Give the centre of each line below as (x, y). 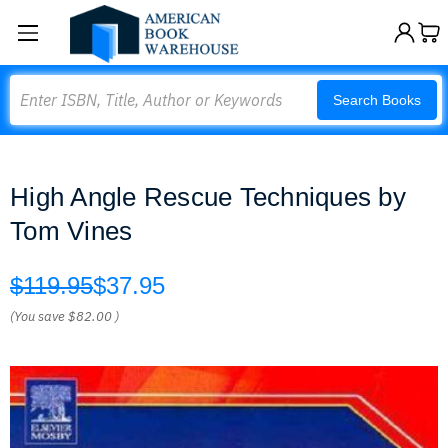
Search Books (377, 100)
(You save (37, 316)
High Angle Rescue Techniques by (208, 197)
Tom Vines (71, 231)
